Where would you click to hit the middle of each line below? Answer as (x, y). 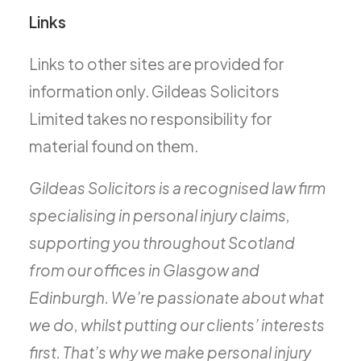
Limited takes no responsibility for (151, 118)
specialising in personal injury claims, (160, 215)
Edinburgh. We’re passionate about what (176, 297)
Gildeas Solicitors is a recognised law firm (177, 188)
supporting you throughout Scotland (162, 243)
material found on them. (114, 146)
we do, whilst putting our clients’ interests (177, 325)
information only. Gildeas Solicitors (154, 91)
